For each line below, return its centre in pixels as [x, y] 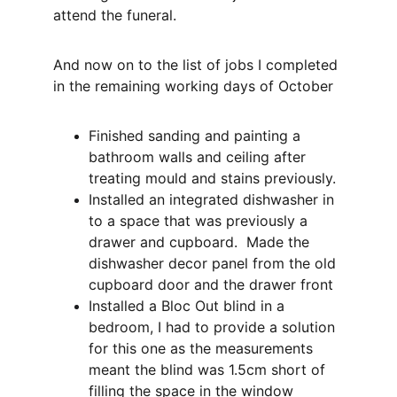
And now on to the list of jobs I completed [198, 65]
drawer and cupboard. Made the [201, 242]
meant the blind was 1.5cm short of [209, 370]
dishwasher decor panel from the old [214, 263]
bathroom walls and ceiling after [199, 157]
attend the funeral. [115, 15]
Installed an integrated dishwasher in [214, 199]
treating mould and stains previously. [212, 178]
